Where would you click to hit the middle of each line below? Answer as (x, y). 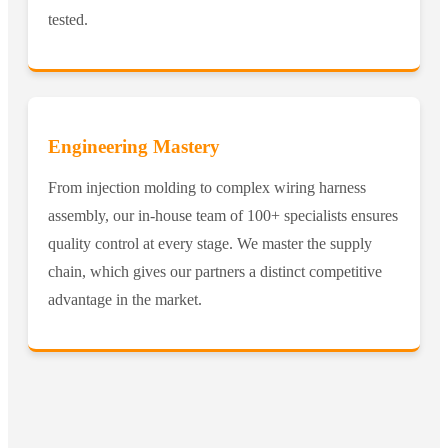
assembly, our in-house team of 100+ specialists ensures (223, 216)
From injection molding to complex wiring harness (207, 188)
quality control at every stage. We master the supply (210, 244)
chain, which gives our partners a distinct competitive (215, 272)
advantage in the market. (125, 300)
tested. (68, 20)
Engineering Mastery (134, 147)
